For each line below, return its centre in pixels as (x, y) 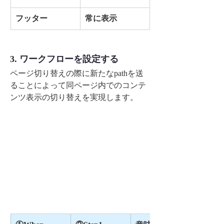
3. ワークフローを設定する (64, 59)
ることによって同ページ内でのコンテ (78, 85)
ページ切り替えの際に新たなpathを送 (77, 73)
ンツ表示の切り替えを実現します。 (74, 97)
